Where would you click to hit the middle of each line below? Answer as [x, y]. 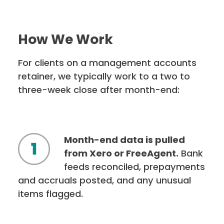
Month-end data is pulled [124, 140]
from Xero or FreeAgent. [121, 153]
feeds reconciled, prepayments [134, 167]
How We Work [66, 39]
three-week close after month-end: [99, 90]
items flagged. [51, 194]
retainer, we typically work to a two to [104, 76]
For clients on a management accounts [107, 63]
